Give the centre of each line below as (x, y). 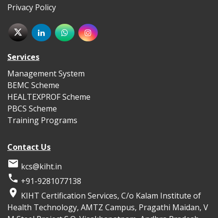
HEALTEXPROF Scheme (49, 97)
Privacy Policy (32, 7)
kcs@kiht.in (41, 166)
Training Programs (42, 120)
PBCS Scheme (32, 108)
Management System (46, 73)
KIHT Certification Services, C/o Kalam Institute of (110, 195)
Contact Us (29, 147)
